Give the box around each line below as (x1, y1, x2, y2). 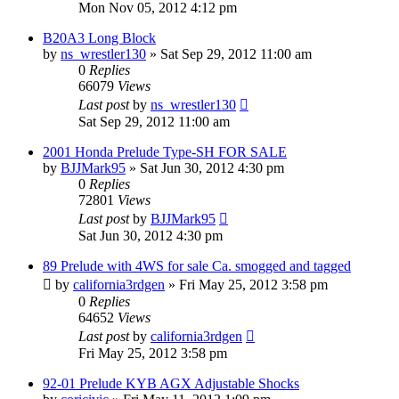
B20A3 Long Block (43, 29, 156, 45)
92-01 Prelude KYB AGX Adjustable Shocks (43, 375, 299, 391)
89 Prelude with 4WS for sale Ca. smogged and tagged (43, 257, 351, 273)
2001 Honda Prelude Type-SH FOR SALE (43, 143, 287, 159)
